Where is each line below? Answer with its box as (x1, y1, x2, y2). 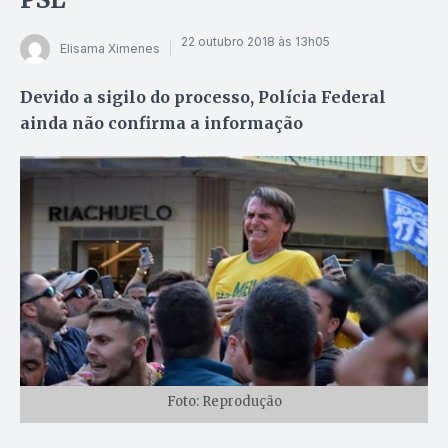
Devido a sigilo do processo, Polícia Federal (20, 86, 386, 107)
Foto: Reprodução (166, 392, 282, 410)
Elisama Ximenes (60, 41, 160, 57)
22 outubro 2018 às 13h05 (181, 34, 330, 50)
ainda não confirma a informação (20, 112, 303, 133)
